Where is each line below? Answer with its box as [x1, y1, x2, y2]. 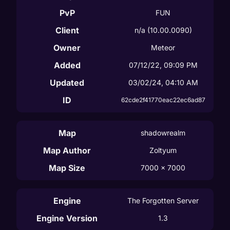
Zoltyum [149, 145, 177, 155]
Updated [50, 77, 84, 88]
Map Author [43, 145, 91, 156]
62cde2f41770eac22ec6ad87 [121, 95, 205, 104]
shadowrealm [141, 128, 185, 137]
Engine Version [36, 213, 98, 223]
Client [55, 25, 79, 35]
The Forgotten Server [127, 196, 199, 205]
